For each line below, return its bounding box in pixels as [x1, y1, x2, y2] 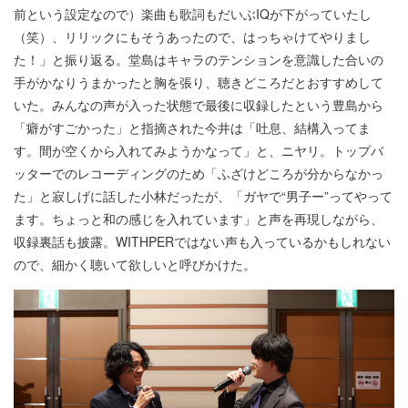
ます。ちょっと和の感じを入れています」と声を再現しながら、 [14, 209, 383, 228]
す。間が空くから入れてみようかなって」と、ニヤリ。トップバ [14, 140, 383, 159]
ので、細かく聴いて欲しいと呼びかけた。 [14, 254, 256, 273]
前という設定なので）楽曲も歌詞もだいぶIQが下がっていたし [14, 4, 372, 23]
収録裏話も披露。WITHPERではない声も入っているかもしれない [14, 231, 391, 250]
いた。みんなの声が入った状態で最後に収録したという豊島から [14, 95, 383, 114]
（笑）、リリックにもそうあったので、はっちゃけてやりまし [14, 26, 371, 46]
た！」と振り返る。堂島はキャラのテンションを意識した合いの [14, 49, 383, 68]
